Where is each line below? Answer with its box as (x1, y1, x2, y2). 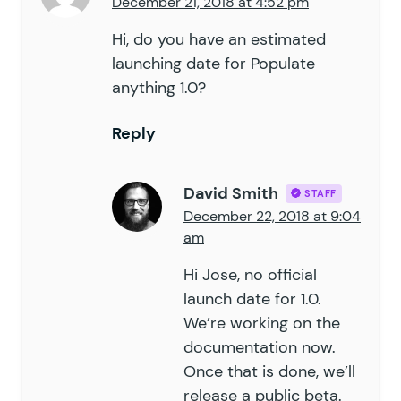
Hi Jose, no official (183, 263, 317, 286)
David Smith (183, 182, 278, 204)
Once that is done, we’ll (183, 360, 355, 382)
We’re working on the (183, 311, 340, 334)
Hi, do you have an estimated (112, 28, 326, 50)
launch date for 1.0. (183, 287, 321, 310)
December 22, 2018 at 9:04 (183, 206, 361, 226)
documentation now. (183, 336, 336, 358)
